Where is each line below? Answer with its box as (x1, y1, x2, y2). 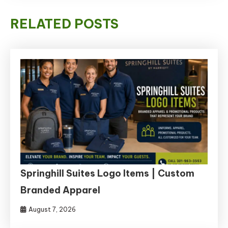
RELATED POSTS (10, 15, 119, 32)
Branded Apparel (20, 184, 101, 196)
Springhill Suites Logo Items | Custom (20, 167, 195, 179)
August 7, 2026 (28, 205, 76, 213)
